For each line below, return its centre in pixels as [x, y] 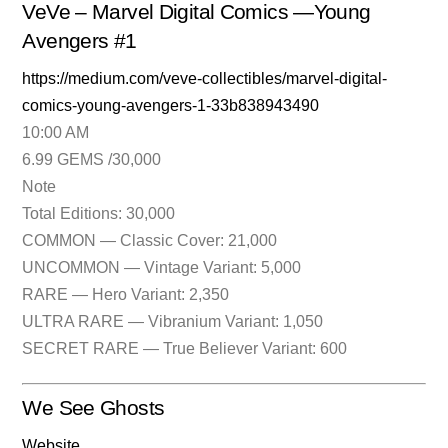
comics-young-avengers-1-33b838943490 [171, 106]
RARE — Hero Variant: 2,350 [126, 295]
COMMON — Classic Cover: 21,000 [150, 241]
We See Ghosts [93, 408]
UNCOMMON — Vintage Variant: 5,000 [162, 268]
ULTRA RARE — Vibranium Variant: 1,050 [173, 322]
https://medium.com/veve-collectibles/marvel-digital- [205, 79]
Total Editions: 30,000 [99, 214]
